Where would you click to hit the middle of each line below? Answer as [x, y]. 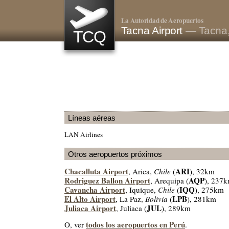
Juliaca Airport [90, 208]
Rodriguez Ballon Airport [107, 181]
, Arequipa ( [169, 181]
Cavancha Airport [95, 190]
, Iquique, [142, 190]
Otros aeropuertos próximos [115, 154]
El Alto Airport [90, 199]
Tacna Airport [153, 31]
